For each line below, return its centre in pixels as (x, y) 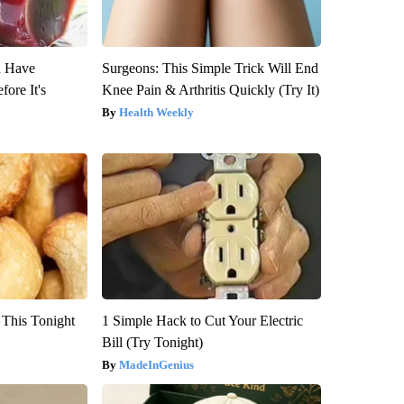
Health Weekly (156, 112)
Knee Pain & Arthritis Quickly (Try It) (210, 89)
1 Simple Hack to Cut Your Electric (202, 320)
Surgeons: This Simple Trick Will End (210, 68)
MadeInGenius (156, 364)
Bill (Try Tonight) (152, 342)
